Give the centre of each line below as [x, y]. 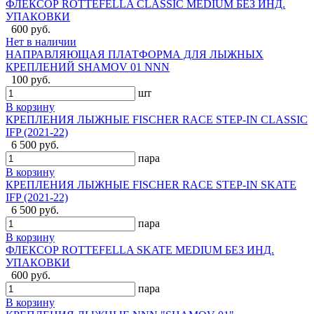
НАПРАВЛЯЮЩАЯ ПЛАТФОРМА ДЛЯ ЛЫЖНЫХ [135, 55]
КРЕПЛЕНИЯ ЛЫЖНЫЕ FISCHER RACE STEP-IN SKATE [151, 185]
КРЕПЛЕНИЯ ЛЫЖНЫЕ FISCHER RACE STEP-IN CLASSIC [157, 120]
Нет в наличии [41, 42]
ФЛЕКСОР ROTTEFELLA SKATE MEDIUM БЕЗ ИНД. [140, 250]
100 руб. [31, 80]
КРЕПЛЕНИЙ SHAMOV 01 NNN [88, 67]
